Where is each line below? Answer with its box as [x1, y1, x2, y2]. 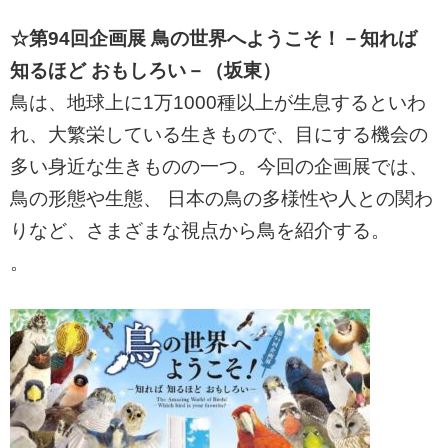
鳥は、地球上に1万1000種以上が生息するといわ [10, 92, 426, 114]
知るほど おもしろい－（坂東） [10, 60, 281, 82]
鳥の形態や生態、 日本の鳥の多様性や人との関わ [10, 188, 433, 210]
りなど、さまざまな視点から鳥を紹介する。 [10, 220, 390, 242]
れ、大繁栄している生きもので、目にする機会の [10, 124, 428, 146]
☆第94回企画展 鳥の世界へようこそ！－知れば [10, 28, 417, 50]
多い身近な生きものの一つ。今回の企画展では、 [10, 156, 428, 178]
